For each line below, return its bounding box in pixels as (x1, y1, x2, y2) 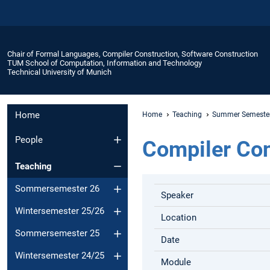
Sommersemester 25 (15, 228, 99, 239)
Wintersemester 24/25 (15, 250, 104, 262)
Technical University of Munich (7, 67, 111, 77)
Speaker (161, 189, 194, 201)
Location (161, 212, 197, 223)
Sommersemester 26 (15, 183, 99, 195)
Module (161, 256, 192, 268)
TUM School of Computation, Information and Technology (7, 58, 202, 67)
